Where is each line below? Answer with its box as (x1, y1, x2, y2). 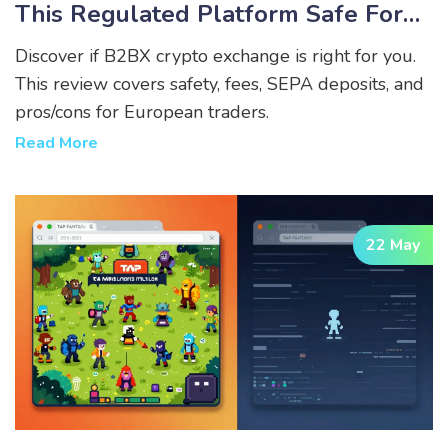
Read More (15, 131, 98, 154)
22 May (366, 233, 420, 256)
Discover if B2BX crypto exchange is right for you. (15, 43, 416, 68)
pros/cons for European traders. (15, 99, 269, 124)
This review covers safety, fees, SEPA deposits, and (15, 71, 424, 96)
